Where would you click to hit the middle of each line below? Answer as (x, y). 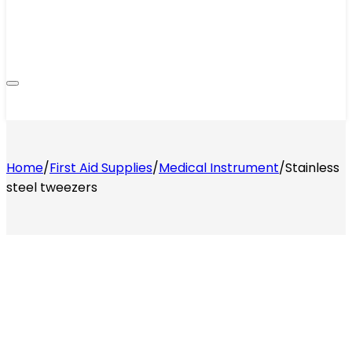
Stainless (312, 168)
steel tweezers (52, 187)
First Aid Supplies (101, 168)
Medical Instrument (219, 168)
